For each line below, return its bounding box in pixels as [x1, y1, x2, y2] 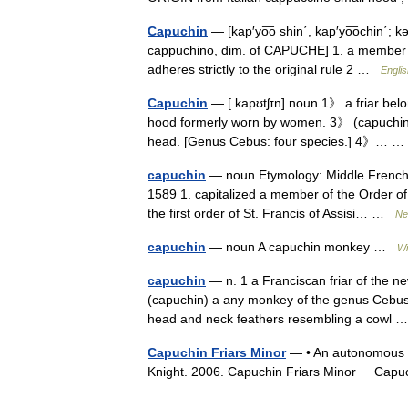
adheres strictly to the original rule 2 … [148, 61, 381, 76]
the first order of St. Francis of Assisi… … [148, 205, 395, 220]
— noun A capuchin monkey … [206, 239, 397, 254]
